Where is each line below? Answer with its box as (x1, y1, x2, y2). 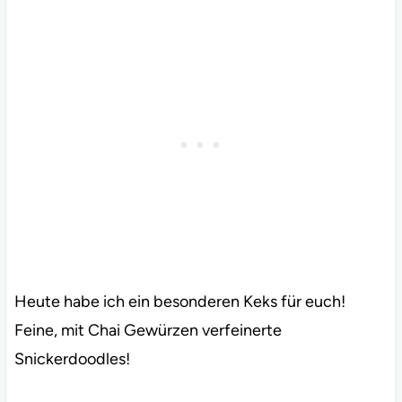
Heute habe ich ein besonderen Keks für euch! (13, 292, 345, 312)
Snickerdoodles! (13, 349, 130, 370)
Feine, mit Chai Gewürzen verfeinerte (13, 320, 282, 341)
